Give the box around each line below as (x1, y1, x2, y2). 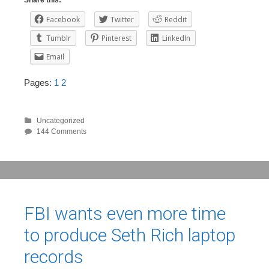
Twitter (110, 14, 134, 25)
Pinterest (101, 33, 131, 44)
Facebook (46, 14, 80, 25)
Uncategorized (37, 116, 85, 125)
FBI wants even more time (24, 202, 226, 224)
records (24, 246, 83, 267)
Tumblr (46, 33, 71, 44)
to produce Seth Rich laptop (24, 224, 235, 246)
